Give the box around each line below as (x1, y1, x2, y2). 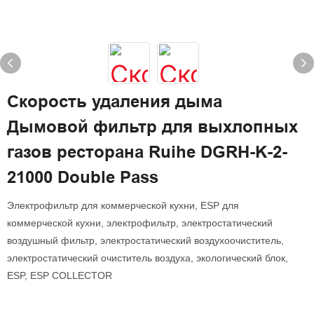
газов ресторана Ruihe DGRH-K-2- (7, 142, 287, 161)
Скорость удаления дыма (7, 92, 222, 111)
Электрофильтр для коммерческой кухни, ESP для (7, 200, 239, 211)
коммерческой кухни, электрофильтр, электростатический (7, 217, 273, 228)
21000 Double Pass (7, 168, 158, 186)
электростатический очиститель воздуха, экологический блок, (7, 252, 288, 264)
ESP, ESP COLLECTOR (7, 270, 112, 281)
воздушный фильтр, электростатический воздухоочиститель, (7, 235, 284, 246)
